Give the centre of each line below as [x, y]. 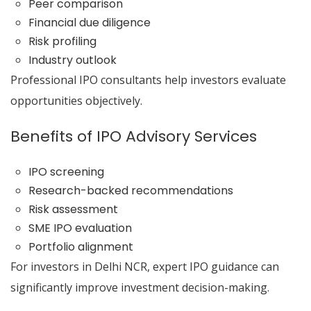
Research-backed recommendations [131, 191]
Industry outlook [72, 60]
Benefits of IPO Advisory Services [134, 136]
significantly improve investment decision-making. [140, 287]
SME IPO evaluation [80, 228]
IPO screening [66, 172]
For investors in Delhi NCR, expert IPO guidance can [145, 267]
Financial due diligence [89, 23]
